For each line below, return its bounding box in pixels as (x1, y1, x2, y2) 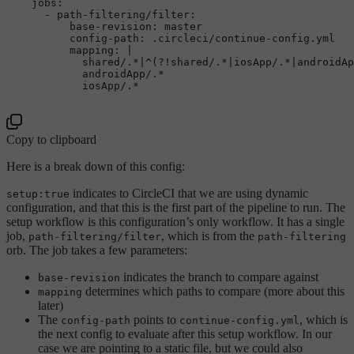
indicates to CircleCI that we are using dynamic (70, 186, 308, 200)
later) (38, 298, 63, 312)
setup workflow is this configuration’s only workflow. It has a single (6, 214, 345, 228)
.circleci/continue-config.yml (152, 32, 335, 44)
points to (130, 312, 179, 326)
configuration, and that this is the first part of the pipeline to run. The (6, 200, 345, 214)
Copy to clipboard (6, 132, 96, 146)
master (164, 20, 202, 32)
